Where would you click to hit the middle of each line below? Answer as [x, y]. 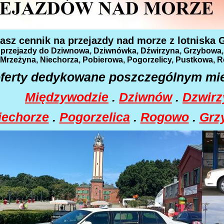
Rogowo [164, 117]
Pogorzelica [94, 117]
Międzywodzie [67, 97]
